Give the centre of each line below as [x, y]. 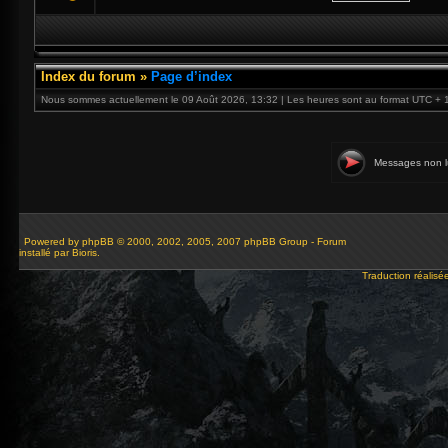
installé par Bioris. [59, 252]
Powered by [51, 241]
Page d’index [191, 76]
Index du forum [88, 76]
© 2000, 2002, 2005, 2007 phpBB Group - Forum [230, 241]
